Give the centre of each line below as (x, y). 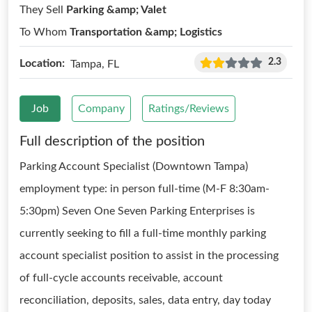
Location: (42, 63)
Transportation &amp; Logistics (146, 32)
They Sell (43, 10)
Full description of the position (112, 141)
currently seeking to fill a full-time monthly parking (143, 233)
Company (101, 109)
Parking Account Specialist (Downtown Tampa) (134, 166)
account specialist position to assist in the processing (149, 256)
